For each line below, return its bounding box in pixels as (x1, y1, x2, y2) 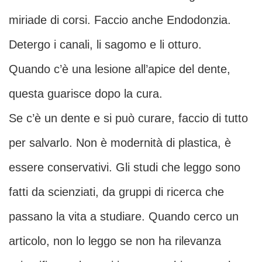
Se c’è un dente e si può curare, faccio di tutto (9, 112, 248, 125)
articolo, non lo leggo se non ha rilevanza (9, 235, 221, 248)
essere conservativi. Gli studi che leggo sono (9, 161, 240, 174)
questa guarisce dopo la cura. (9, 87, 163, 101)
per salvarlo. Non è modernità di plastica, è (9, 136, 231, 150)
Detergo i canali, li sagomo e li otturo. (9, 38, 202, 51)
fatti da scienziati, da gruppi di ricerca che (9, 185, 224, 199)
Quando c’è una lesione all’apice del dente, (9, 63, 230, 76)
